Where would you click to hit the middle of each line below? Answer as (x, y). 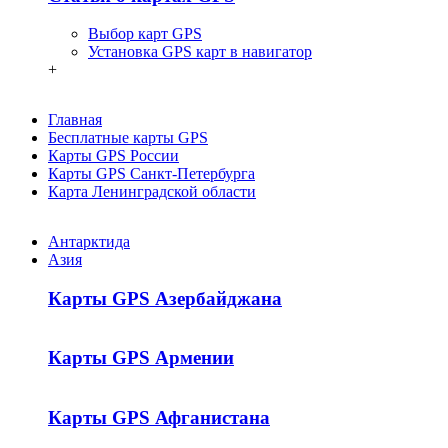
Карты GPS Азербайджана (165, 298)
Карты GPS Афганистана (159, 417)
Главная (75, 120)
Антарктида (89, 242)
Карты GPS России (113, 156)
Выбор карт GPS (145, 34)
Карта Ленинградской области (152, 192)
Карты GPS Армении (141, 358)
